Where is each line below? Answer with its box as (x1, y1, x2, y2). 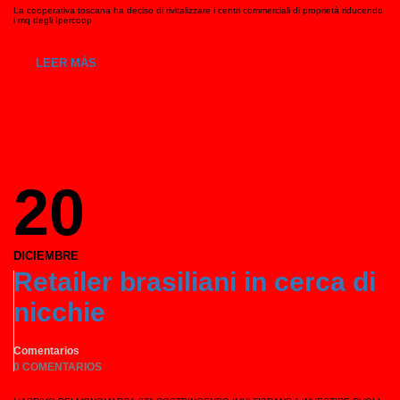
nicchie (13, 297, 105, 327)
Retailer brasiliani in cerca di (13, 267, 376, 296)
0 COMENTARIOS (13, 361, 102, 373)
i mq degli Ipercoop (13, 15, 92, 25)
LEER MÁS (36, 56, 96, 70)
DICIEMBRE (13, 249, 79, 262)
